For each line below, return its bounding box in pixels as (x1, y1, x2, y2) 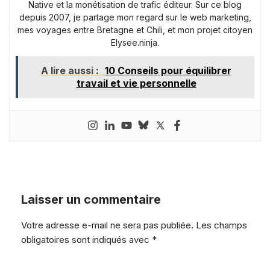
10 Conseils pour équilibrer (105, 64, 231, 77)
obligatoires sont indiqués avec (21, 233, 152, 245)
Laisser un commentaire (21, 192, 161, 207)
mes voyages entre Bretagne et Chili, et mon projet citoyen (17, 24, 253, 35)
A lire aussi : (41, 64, 101, 77)
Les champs (196, 219, 247, 231)
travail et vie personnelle (76, 77, 196, 89)
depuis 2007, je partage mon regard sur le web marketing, (19, 11, 251, 22)
